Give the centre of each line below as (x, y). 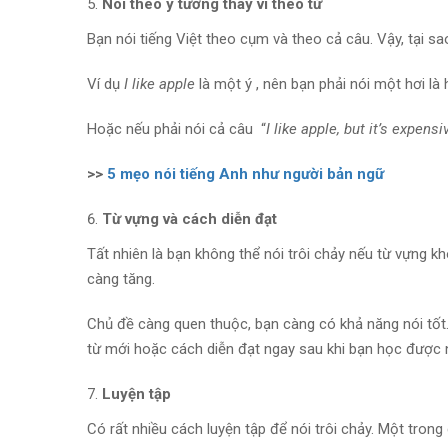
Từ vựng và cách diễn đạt (189, 219)
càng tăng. (121, 279)
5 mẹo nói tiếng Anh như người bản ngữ (245, 174)
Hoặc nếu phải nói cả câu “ (176, 129)
